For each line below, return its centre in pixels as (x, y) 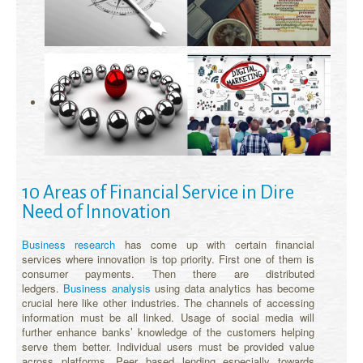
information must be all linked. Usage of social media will (168, 317)
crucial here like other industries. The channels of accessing (168, 302)
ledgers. (43, 288)
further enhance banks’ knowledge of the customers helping (168, 331)
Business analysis (109, 288)
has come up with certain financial (215, 244)
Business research (69, 244)
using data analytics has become (235, 288)
